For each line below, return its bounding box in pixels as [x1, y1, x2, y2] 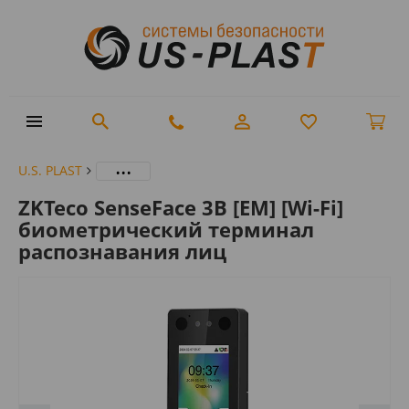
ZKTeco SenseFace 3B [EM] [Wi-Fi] [18, 193, 343, 221]
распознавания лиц [18, 236, 226, 265]
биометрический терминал [18, 215, 314, 243]
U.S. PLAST [18, 161, 82, 179]
